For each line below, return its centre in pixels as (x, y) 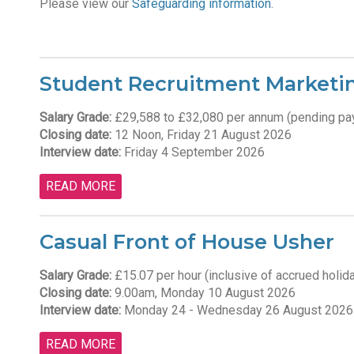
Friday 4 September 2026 (192, 152)
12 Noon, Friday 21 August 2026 (201, 135)
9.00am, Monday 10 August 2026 (203, 293)
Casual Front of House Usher (186, 241)
